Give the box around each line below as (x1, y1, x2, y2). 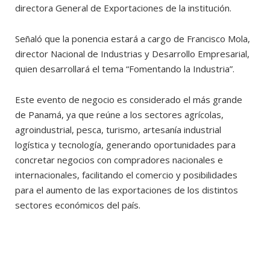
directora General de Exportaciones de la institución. (15, 2, 231, 14)
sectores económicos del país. (15, 199, 143, 211)
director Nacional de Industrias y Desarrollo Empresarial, (15, 48, 250, 60)
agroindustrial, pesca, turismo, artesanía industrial (15, 124, 221, 136)
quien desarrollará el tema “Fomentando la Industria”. (15, 63, 234, 75)
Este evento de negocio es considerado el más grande (15, 93, 242, 105)
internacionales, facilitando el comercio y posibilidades (15, 169, 237, 181)
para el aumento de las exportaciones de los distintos (15, 184, 238, 196)
